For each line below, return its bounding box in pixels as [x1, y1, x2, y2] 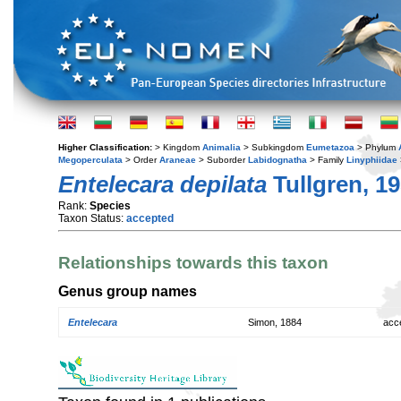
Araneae [159, 155, 196, 165]
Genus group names [58, 282, 197, 299]
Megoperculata [58, 155, 123, 165]
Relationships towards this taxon [58, 253, 328, 273]
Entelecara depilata [58, 171, 267, 198]
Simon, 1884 [248, 317, 302, 328]
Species [90, 200, 131, 212]
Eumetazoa [306, 142, 354, 152]
